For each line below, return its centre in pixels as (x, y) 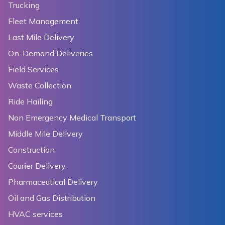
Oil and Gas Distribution (52, 198)
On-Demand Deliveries (50, 53)
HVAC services (35, 214)
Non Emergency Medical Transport (72, 118)
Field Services (33, 70)
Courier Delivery (37, 166)
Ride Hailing (30, 102)
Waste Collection (40, 86)
